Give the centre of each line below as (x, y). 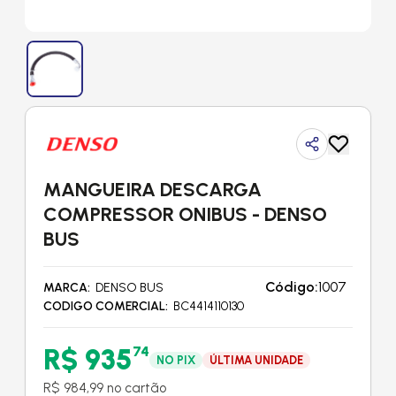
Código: (292, 287)
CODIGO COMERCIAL (104, 306)
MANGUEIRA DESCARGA (152, 190)
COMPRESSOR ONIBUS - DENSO (185, 214)
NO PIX (176, 360)
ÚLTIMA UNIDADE (256, 360)
